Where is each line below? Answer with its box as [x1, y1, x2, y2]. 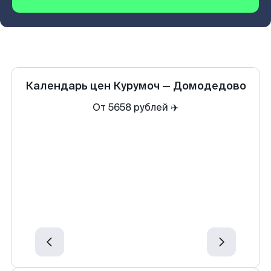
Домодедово [172, 79, 246, 93]
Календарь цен [25, 79, 111, 93]
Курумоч [113, 79, 160, 93]
